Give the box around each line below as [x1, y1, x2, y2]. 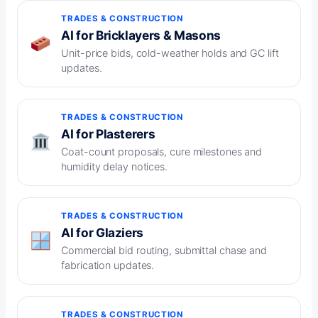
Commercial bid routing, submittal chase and [61, 244, 267, 257]
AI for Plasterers [61, 126, 155, 142]
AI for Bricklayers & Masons [61, 28, 221, 43]
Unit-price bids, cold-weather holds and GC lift [61, 47, 279, 60]
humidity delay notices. [61, 160, 168, 173]
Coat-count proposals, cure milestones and [61, 146, 263, 158]
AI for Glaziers [61, 225, 144, 241]
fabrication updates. [61, 259, 155, 272]
